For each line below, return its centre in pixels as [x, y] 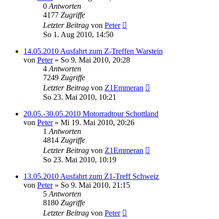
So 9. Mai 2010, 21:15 [95, 185]
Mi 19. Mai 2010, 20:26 [98, 122]
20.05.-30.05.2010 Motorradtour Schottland [91, 114]
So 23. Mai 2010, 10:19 [80, 160]
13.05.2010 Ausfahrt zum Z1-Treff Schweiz [91, 176]
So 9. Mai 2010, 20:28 [95, 60]
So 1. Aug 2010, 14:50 [78, 34]
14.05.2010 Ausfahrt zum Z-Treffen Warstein [93, 51]
